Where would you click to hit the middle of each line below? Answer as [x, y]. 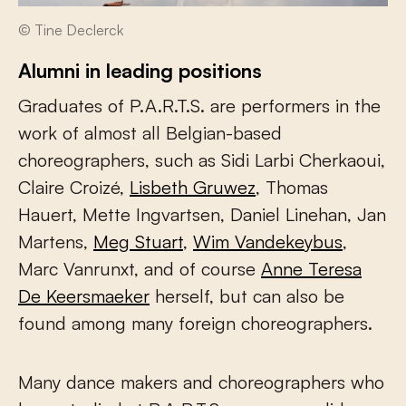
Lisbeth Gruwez [193, 188]
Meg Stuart [138, 242]
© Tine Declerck [71, 30]
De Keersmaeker [84, 296]
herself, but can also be [247, 296]
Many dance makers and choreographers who [201, 382]
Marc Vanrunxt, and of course [140, 269]
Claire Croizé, [74, 188]
